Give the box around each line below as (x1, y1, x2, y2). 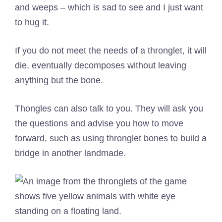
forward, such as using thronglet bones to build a (15, 133, 207, 143)
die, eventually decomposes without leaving (15, 60, 186, 70)
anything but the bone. (15, 75, 103, 85)
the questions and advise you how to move (15, 118, 183, 128)
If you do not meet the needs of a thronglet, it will (15, 45, 207, 55)
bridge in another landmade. (15, 148, 126, 158)
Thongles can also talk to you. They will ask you (15, 103, 203, 113)
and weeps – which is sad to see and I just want (15, 2, 203, 12)
